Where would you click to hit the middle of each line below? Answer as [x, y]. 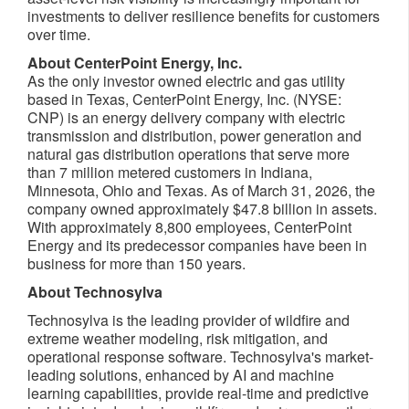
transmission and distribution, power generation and [194, 136]
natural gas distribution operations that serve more [189, 154]
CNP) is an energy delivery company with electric [186, 118]
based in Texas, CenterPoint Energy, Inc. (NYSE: [184, 100]
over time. [59, 35]
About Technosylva [95, 292]
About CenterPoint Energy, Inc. [135, 63]
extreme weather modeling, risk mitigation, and [178, 339]
